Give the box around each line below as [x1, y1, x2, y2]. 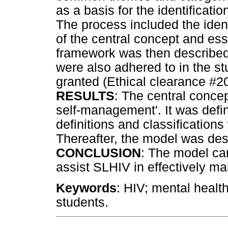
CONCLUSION [56, 146, 141, 160]
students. [56, 195, 108, 210]
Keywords [56, 181, 117, 195]
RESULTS [56, 89, 115, 103]
